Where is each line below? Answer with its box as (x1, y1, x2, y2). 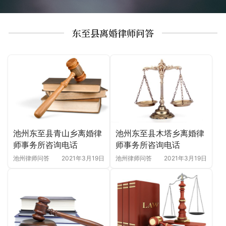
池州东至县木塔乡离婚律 (116, 128, 204, 139)
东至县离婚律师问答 (72, 26, 154, 40)
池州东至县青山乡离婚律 (13, 128, 102, 139)
